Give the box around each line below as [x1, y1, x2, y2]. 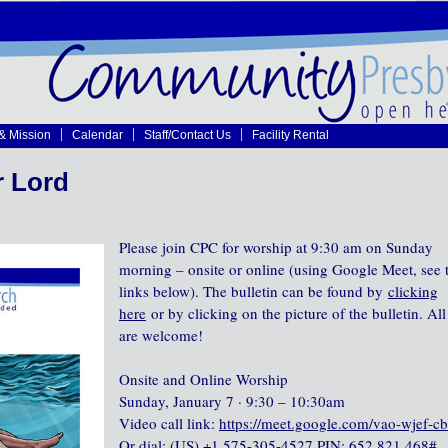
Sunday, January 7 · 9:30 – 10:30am [119, 391, 345, 411]
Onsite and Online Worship [119, 369, 288, 389]
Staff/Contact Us [144, 128, 231, 141]
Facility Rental [252, 128, 329, 141]
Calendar [72, 128, 123, 141]
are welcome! [119, 325, 203, 345]
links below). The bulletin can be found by [119, 281, 388, 301]
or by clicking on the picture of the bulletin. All [146, 303, 446, 323]
